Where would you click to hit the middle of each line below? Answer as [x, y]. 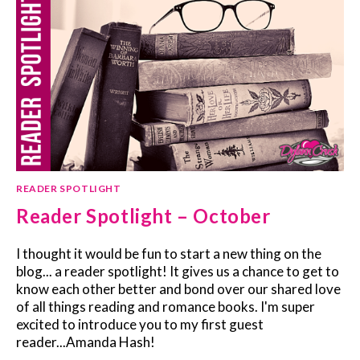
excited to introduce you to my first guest [140, 324]
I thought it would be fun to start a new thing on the [169, 253]
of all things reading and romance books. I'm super [166, 306]
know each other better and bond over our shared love [178, 288]
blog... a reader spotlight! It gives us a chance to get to [178, 271]
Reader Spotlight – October [143, 215]
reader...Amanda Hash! [86, 342]
